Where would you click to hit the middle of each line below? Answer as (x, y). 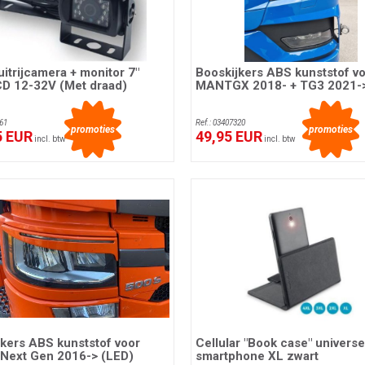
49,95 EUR (229, 137)
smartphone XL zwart (257, 356)
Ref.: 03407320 (220, 123)
